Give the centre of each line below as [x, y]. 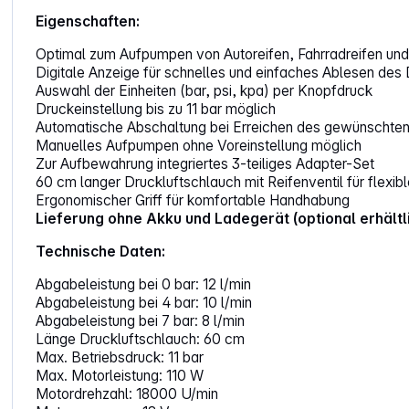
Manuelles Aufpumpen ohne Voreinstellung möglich [199, 146]
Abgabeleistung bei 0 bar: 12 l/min [144, 285]
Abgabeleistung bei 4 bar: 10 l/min [144, 303]
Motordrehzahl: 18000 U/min [127, 394]
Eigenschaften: [88, 22]
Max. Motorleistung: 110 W [120, 376]
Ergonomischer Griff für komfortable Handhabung [193, 201]
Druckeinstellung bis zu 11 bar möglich [156, 110]
